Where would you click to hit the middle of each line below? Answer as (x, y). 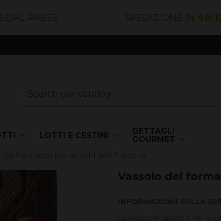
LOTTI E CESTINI (75, 135)
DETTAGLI (153, 131)
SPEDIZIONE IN (161, 18)
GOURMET (155, 139)
